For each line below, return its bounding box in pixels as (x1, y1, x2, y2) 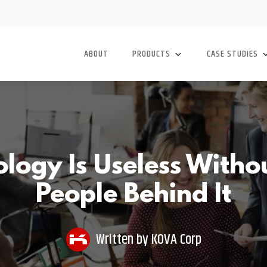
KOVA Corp (151, 229, 201, 250)
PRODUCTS (132, 46, 170, 61)
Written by (95, 229, 151, 250)
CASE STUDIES (207, 46, 258, 61)
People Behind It (36, 181, 231, 210)
